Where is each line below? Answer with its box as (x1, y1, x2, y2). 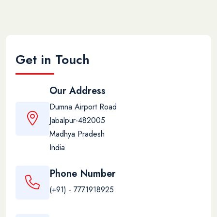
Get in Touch (15, 50, 90, 69)
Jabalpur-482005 (49, 114, 105, 126)
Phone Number (49, 167, 116, 181)
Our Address (49, 83, 106, 98)
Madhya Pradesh (49, 128, 105, 139)
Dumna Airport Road (49, 101, 117, 112)
